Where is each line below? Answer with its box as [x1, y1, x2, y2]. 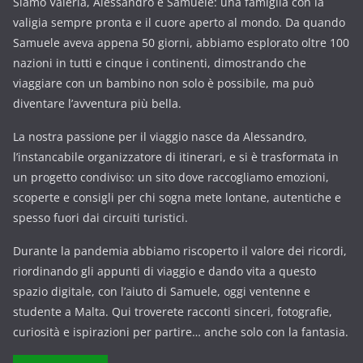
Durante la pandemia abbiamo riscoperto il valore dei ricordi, [13, 243, 347, 258]
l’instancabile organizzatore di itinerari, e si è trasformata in [13, 149, 339, 164]
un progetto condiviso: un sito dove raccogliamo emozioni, [13, 169, 329, 185]
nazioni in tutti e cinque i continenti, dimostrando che [13, 55, 306, 70]
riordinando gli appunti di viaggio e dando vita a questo [13, 263, 316, 279]
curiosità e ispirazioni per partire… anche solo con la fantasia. [13, 324, 348, 340]
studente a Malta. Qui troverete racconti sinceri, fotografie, [13, 304, 332, 319]
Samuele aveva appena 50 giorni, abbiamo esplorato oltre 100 [13, 35, 349, 50]
